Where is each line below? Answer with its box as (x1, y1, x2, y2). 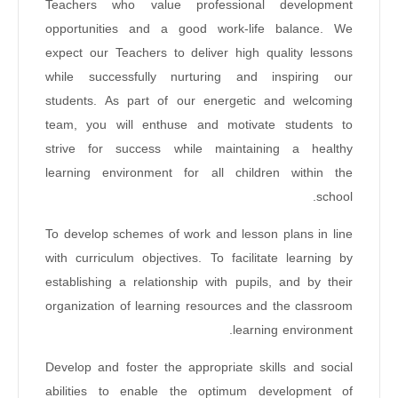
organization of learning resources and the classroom (45, 294, 353, 319)
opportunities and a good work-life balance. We (45, 17, 353, 42)
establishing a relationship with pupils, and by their (45, 270, 353, 295)
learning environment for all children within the (45, 161, 353, 186)
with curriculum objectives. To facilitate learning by (45, 246, 353, 271)
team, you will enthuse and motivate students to (45, 113, 353, 138)
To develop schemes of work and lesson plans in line (45, 222, 353, 247)
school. (316, 185, 353, 210)
